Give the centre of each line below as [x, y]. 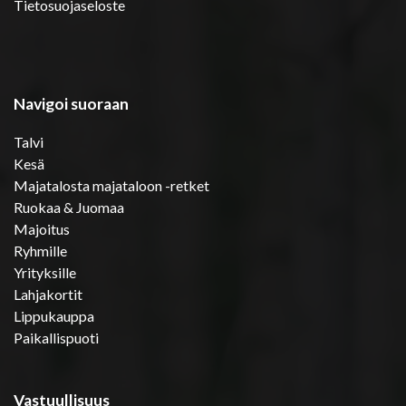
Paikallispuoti [56, 337]
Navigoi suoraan [71, 103]
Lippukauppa [54, 315]
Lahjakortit [48, 294]
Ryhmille [40, 250]
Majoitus [42, 228]
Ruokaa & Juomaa [69, 207]
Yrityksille [45, 272]
